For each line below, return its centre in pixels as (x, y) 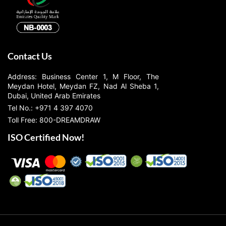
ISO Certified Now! (46, 137)
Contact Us (30, 56)
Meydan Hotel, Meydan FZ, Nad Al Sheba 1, (83, 86)
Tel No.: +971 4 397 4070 (50, 107)
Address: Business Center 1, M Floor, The (83, 76)
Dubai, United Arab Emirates (54, 95)
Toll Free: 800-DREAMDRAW (54, 120)
